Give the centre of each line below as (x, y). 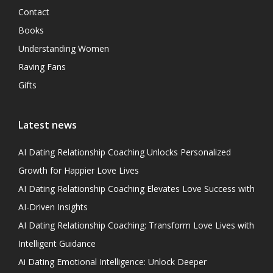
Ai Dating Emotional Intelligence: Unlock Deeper (112, 262)
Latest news (48, 125)
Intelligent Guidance (57, 244)
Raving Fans (42, 67)
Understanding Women (64, 49)
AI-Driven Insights (53, 207)
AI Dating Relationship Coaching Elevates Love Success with (136, 189)
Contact (34, 12)
